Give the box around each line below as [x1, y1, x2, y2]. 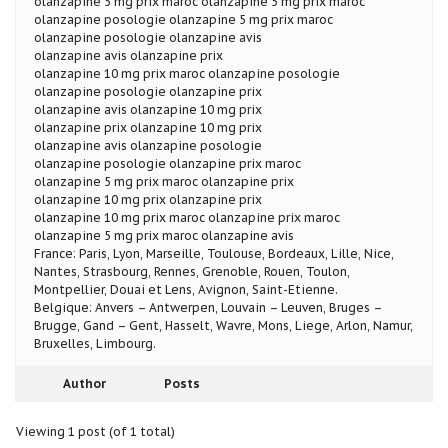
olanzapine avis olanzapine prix [34, 47, 223, 63]
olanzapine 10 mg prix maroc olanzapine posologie [34, 65, 340, 81]
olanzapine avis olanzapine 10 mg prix [34, 101, 262, 117]
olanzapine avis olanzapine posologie [34, 137, 262, 153]
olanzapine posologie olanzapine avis [34, 29, 262, 45]
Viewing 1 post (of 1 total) [16, 423, 175, 439]
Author [62, 375, 106, 391]
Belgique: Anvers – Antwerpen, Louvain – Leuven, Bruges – [34, 299, 382, 315]
